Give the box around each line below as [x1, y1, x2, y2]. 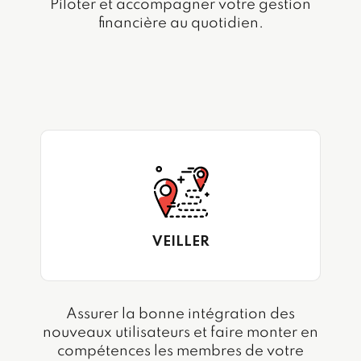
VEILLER [151, 234, 210, 249]
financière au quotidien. [98, 16, 263, 31]
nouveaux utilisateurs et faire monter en [43, 326, 318, 341]
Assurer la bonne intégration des [66, 307, 295, 322]
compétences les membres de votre [57, 344, 304, 359]
